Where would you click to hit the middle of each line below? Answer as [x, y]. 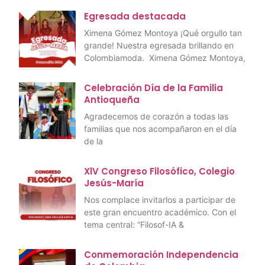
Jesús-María [114, 183]
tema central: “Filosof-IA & [134, 225]
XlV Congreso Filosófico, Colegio [159, 172]
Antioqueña [112, 100]
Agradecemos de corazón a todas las [156, 117]
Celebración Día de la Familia [153, 88]
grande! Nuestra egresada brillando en [159, 46]
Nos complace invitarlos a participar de [160, 200]
